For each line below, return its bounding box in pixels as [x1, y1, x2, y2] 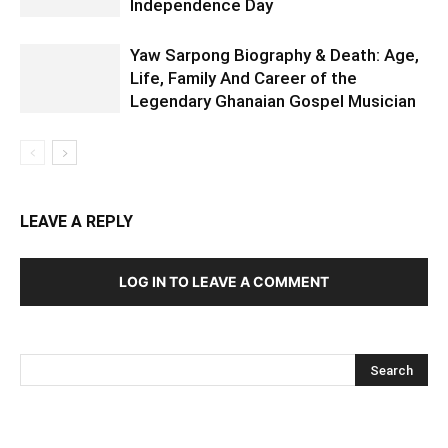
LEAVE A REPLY [20, 212, 133, 231]
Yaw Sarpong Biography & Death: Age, [130, 45, 419, 65]
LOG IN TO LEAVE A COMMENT [119, 273, 329, 290]
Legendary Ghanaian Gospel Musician [130, 91, 416, 111]
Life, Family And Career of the [130, 68, 357, 88]
